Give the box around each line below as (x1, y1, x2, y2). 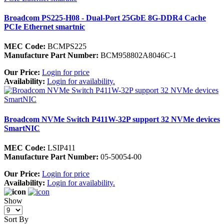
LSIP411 (45, 143, 75, 152)
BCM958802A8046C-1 (98, 51, 176, 60)
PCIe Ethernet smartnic (4, 22, 85, 31)
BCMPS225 (45, 42, 86, 51)
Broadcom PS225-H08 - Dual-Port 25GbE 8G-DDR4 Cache (4, 13, 206, 22)
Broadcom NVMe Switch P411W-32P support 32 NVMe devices (4, 114, 220, 123)
